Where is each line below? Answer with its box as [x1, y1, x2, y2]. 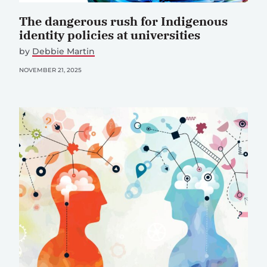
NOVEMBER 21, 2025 [19, 66, 82, 74]
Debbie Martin [32, 45, 95, 57]
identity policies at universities [19, 26, 200, 43]
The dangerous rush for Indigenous [19, 13, 228, 29]
